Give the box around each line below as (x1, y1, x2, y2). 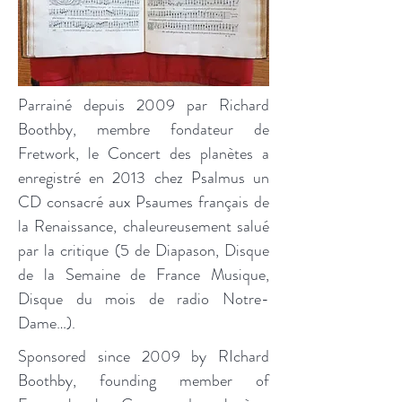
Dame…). (18, 311, 75, 335)
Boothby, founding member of (18, 369, 269, 392)
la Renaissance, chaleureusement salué (18, 214, 269, 238)
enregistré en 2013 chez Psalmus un (18, 166, 269, 189)
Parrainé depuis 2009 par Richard (18, 93, 269, 117)
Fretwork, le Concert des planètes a (18, 142, 269, 165)
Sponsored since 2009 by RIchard (18, 345, 269, 368)
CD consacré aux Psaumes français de (18, 190, 269, 214)
